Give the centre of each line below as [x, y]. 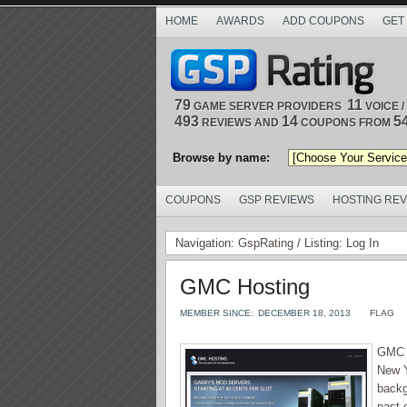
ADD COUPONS [323, 21]
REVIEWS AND [240, 123]
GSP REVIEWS [277, 200]
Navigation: [207, 243]
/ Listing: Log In [336, 243]
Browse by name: [221, 158]
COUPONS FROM [346, 123]
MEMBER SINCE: [217, 313]
